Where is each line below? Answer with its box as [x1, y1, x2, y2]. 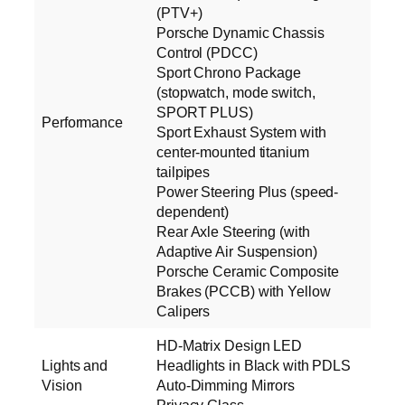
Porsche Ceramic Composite [156, 263, 339, 280]
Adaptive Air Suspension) [156, 243, 317, 260]
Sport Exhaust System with [156, 124, 326, 141]
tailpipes [156, 164, 211, 181]
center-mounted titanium [156, 144, 309, 161]
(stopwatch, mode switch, [156, 84, 316, 101]
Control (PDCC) [156, 44, 258, 61]
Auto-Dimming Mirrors [156, 377, 295, 394]
